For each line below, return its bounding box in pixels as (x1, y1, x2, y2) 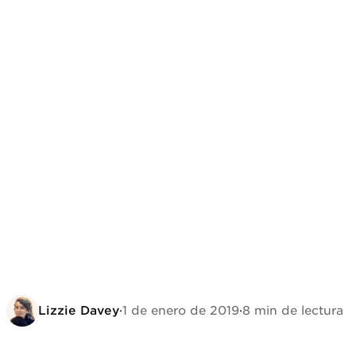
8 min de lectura (242, 304, 343, 318)
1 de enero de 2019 (122, 304, 239, 318)
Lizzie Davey (38, 304, 119, 318)
